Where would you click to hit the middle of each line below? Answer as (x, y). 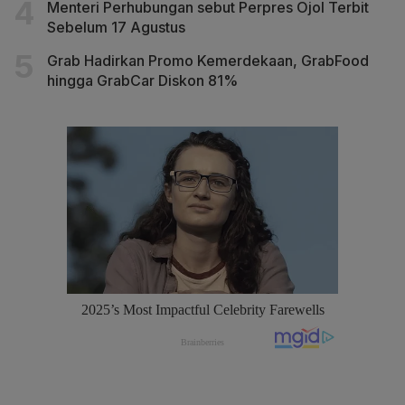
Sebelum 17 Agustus (116, 27)
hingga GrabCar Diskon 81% (142, 80)
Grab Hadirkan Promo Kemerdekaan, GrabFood (208, 60)
